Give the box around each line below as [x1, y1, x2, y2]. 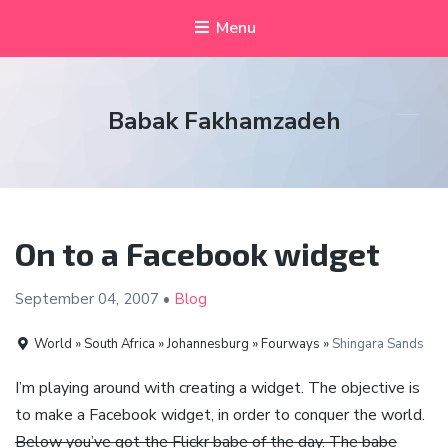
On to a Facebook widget [15, 234, 380, 273]
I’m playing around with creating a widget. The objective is [15, 377, 420, 400]
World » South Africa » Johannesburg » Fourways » [31, 334, 333, 353]
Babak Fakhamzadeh [107, 105, 341, 138]
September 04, [15, 288, 123, 309]
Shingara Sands [332, 334, 425, 353]
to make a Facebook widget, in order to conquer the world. [15, 404, 425, 427]
